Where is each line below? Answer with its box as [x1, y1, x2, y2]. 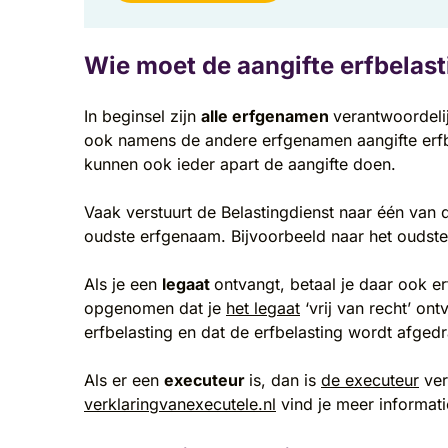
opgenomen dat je [84, 298, 226, 319]
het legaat [226, 298, 300, 319]
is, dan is [249, 370, 321, 391]
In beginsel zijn [84, 106, 201, 127]
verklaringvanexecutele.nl [84, 394, 276, 415]
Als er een [84, 370, 164, 391]
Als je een [84, 274, 162, 295]
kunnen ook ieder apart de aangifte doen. [84, 154, 396, 175]
